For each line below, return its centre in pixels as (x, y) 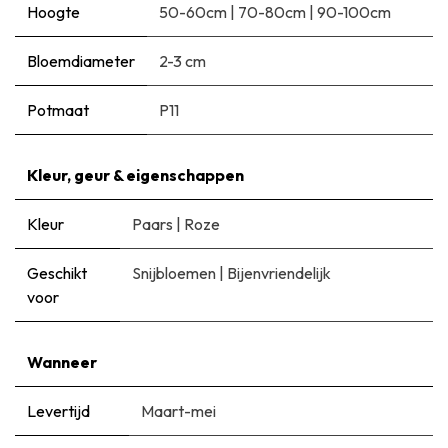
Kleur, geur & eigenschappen (135, 174)
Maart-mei (178, 410)
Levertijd (58, 410)
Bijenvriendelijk (279, 272)
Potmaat (58, 109)
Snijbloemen (174, 272)
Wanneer (62, 361)
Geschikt (57, 272)
